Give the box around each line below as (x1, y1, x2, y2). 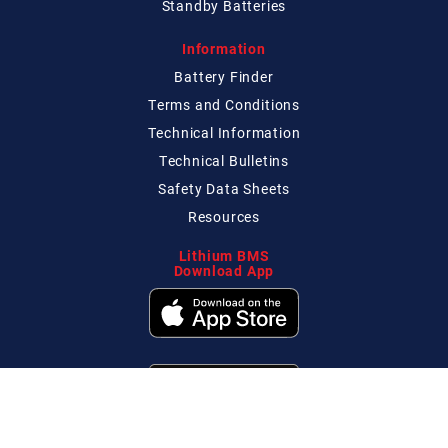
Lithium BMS (178, 246, 270, 266)
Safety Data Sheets (157, 179, 291, 199)
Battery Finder (174, 67, 274, 87)
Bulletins (228, 151, 290, 171)
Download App (173, 261, 275, 281)
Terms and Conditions (148, 95, 300, 115)
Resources (187, 207, 261, 227)
